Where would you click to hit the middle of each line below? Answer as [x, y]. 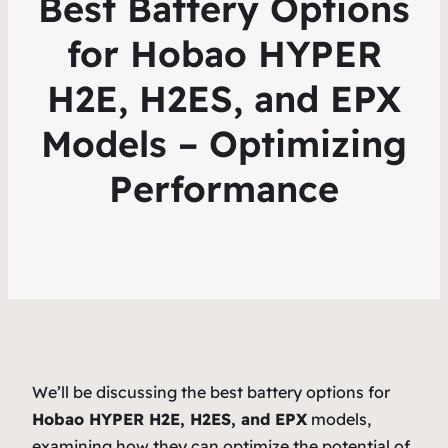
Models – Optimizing [224, 143]
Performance [224, 188]
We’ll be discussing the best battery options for [211, 391]
